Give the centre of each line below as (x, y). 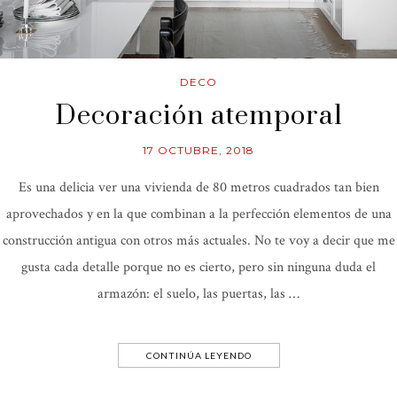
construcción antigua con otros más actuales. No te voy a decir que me (198, 241)
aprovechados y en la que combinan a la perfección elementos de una (198, 214)
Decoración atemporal (198, 117)
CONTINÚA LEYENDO (198, 356)
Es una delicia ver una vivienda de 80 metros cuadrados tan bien (198, 188)
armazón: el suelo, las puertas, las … (198, 294)
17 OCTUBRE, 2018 (198, 151)
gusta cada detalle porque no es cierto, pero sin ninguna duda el (198, 268)
